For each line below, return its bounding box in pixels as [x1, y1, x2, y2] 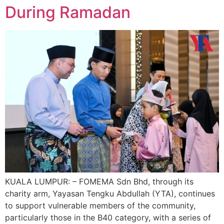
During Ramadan [5, 2, 130, 22]
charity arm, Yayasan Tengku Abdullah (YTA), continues [5, 188, 215, 199]
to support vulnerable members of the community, [5, 200, 195, 211]
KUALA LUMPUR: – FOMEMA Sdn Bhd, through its [5, 176, 193, 187]
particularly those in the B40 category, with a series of [5, 212, 211, 223]
